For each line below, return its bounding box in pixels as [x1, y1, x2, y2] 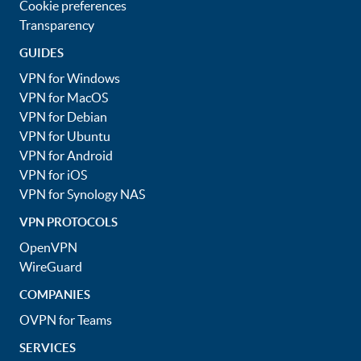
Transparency [19, 18, 94, 32]
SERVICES [19, 341, 76, 355]
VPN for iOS [19, 168, 87, 182]
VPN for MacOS [19, 90, 108, 105]
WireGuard [19, 259, 82, 274]
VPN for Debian [19, 110, 107, 124]
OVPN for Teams [19, 313, 112, 327]
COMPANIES [19, 288, 90, 301]
